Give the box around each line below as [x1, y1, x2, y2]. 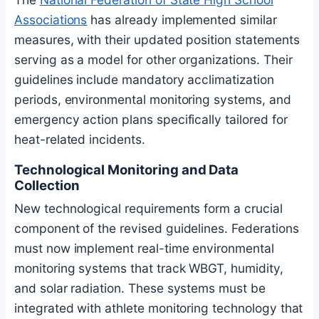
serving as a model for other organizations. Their [14, 52, 293, 68]
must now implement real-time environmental [14, 240, 274, 256]
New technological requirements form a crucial [14, 200, 283, 216]
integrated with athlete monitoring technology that [14, 300, 303, 315]
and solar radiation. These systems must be [14, 280, 266, 296]
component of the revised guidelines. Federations [14, 220, 299, 236]
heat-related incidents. [14, 132, 145, 147]
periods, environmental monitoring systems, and [14, 92, 291, 108]
